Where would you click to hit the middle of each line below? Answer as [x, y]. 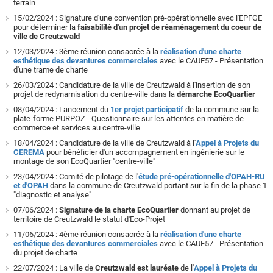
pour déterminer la [45, 27]
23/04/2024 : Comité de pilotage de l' [76, 176]
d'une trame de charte [51, 70]
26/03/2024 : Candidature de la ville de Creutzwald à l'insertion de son [132, 85]
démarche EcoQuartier [216, 94]
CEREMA [29, 152]
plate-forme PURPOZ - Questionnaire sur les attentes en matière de [129, 119]
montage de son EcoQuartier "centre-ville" [84, 161]
